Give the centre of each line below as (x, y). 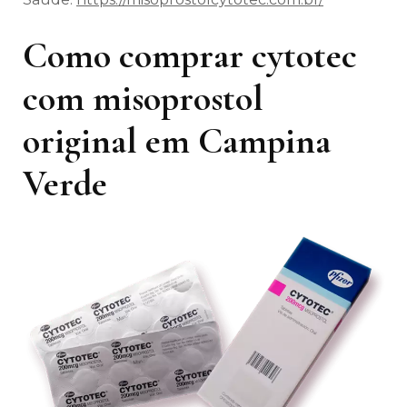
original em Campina (177, 141)
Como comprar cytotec (190, 56)
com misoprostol (143, 99)
